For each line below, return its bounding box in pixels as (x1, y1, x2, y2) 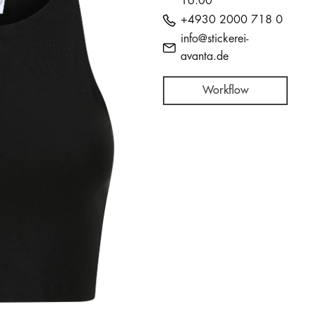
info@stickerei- (180, 32, 248, 44)
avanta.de (180, 50, 229, 62)
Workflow (202, 85, 248, 97)
